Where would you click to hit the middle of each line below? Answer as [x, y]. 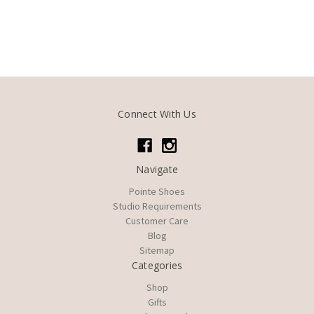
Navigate [157, 170]
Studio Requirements [157, 206]
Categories [157, 266]
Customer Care [157, 221]
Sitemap [157, 251]
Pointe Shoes [157, 192]
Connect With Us [157, 114]
